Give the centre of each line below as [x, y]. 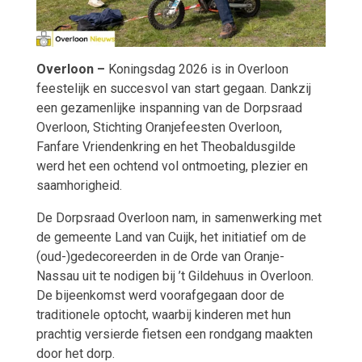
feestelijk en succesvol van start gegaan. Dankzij [173, 89]
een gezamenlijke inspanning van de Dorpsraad [169, 108]
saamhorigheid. [79, 186]
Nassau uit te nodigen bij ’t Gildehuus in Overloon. [175, 276]
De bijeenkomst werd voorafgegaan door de [160, 296]
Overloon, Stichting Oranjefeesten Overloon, [159, 128]
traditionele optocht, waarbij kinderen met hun [163, 315]
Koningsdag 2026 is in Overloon [196, 69]
